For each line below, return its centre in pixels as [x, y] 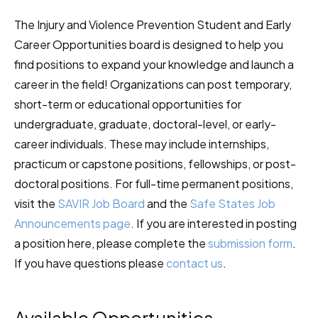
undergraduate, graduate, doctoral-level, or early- [145, 124]
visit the [36, 204]
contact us [194, 263]
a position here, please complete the [111, 243]
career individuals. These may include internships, [142, 144]
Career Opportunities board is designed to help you [149, 45]
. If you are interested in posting [214, 224]
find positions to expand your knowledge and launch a [154, 65]
